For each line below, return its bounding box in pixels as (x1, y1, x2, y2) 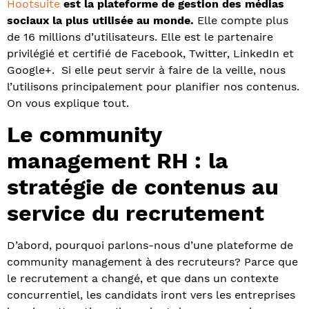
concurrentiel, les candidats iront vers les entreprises (7, 288, 295, 302)
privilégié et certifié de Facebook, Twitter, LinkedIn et (7, 46, 294, 60)
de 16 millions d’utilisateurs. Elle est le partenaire (7, 30, 273, 43)
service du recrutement (7, 200, 264, 227)
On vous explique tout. (7, 96, 129, 110)
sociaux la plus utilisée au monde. (7, 13, 197, 27)
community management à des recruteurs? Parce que (7, 255, 298, 269)
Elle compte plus (197, 13, 288, 27)
